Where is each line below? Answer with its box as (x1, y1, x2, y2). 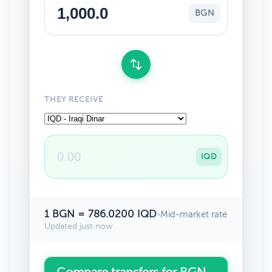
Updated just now (44, 222, 112, 231)
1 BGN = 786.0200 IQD (44, 208, 157, 220)
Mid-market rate (160, 209, 227, 219)
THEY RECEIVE (44, 95, 104, 104)
